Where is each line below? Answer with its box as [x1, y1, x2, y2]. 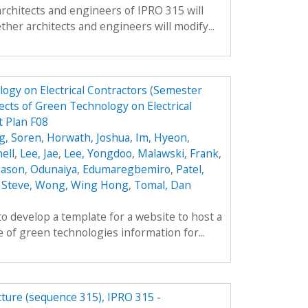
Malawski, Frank [137, 146, 219, 162]
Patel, [175, 162, 204, 177]
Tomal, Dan [133, 177, 191, 193]
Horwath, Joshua [46, 130, 130, 146]
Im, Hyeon [135, 130, 187, 146]
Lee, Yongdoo [63, 146, 132, 162]
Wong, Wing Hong [34, 177, 129, 193]
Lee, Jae [19, 146, 58, 162]
